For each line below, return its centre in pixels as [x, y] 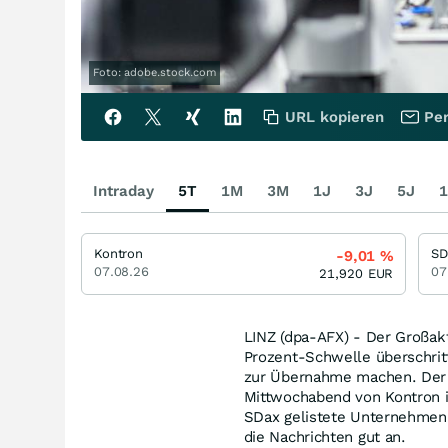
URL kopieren [334, 116]
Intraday [123, 190]
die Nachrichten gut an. [324, 436]
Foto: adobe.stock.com [154, 72]
